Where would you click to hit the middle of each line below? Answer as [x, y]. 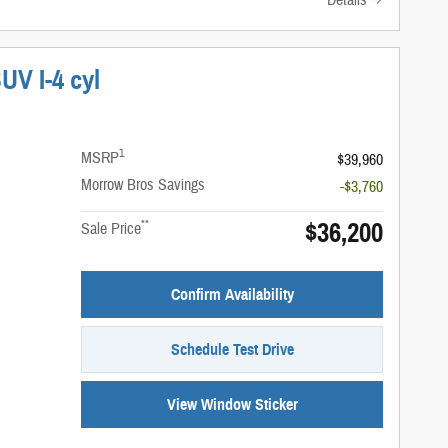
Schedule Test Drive [232, 349]
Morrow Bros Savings [143, 185]
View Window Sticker [232, 404]
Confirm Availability [232, 295]
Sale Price [111, 229]
